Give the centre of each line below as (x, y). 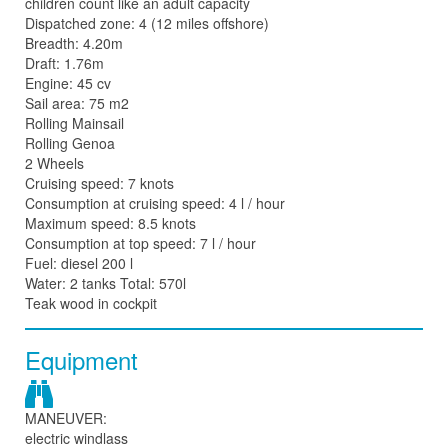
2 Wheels (54, 163)
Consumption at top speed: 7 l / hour (140, 243)
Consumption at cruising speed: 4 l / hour (155, 203)
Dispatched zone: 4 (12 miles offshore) (147, 23)
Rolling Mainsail (74, 123)
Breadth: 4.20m (74, 43)
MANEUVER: (66, 418)
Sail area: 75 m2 (77, 103)
